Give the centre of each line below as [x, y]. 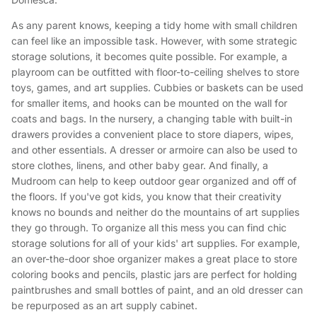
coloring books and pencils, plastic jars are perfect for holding [154, 275]
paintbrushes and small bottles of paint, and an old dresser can [157, 290]
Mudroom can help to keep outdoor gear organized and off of [154, 181]
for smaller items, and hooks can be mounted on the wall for [149, 103]
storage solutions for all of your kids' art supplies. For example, [156, 243]
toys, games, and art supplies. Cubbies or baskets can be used [157, 88]
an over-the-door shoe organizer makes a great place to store [154, 259]
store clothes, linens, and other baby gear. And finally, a [140, 166]
